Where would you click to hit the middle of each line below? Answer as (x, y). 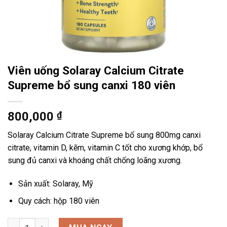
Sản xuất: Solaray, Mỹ (55, 183)
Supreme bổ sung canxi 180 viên (91, 85)
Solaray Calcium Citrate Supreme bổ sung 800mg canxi (104, 135)
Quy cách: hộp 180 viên (59, 201)
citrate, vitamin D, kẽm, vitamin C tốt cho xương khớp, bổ (105, 148)
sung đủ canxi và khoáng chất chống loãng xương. (95, 160)
